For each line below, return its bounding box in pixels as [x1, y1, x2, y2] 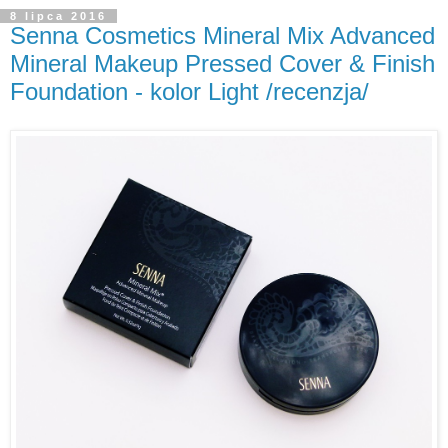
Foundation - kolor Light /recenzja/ [10, 77, 369, 105]
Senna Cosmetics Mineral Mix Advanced [10, 21, 435, 49]
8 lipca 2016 [10, 9, 107, 22]
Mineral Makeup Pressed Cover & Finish [10, 49, 435, 77]
